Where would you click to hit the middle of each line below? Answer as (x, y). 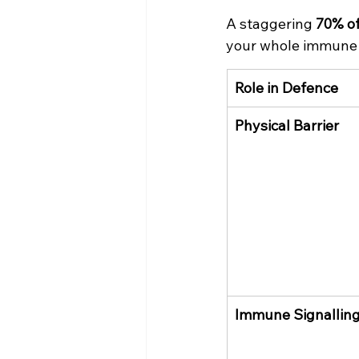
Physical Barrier (287, 126)
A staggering (271, 24)
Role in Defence (286, 88)
